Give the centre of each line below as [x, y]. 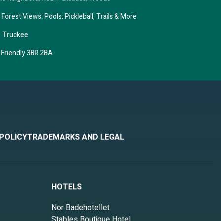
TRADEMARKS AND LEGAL [76, 137]
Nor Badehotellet [80, 208]
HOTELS [67, 187]
